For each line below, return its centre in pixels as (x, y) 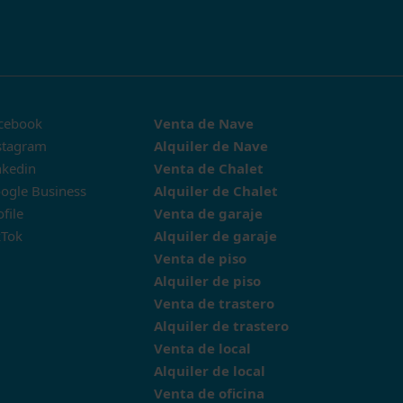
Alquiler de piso (207, 281)
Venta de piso (200, 258)
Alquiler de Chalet (216, 191)
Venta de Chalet (209, 168)
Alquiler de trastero (221, 326)
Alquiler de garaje (215, 236)
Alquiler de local (210, 371)
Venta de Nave (204, 123)
